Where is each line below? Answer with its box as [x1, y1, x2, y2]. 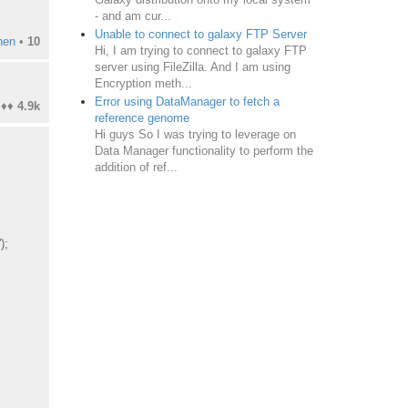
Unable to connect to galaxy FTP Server [94, 26, 307, 41]
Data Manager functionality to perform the [94, 143, 313, 158]
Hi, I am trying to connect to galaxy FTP [94, 43, 307, 57]
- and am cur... [94, 8, 171, 23]
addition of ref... [94, 159, 178, 174]
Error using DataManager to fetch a [94, 94, 280, 108]
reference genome [94, 110, 189, 125]
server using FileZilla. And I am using [94, 59, 291, 74]
